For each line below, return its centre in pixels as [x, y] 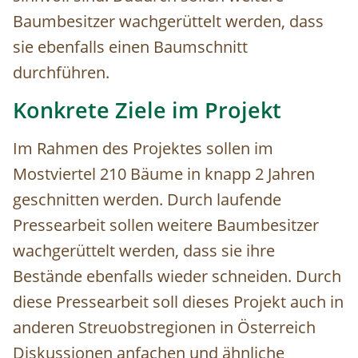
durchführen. [61, 73]
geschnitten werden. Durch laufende [147, 200]
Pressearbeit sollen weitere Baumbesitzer [166, 225]
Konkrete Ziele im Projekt [147, 111]
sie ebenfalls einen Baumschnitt [130, 47]
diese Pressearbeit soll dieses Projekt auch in [178, 302]
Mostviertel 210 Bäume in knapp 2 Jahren [164, 174]
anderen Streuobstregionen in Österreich [164, 328]
